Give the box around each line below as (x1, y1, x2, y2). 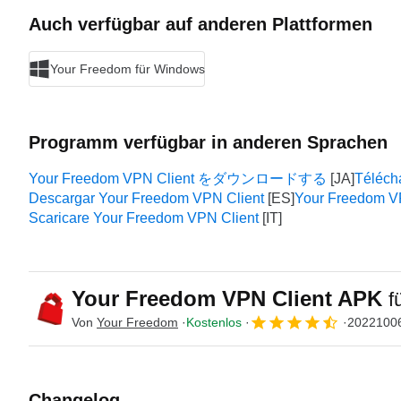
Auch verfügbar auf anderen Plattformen (29, 14, 372, 34)
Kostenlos (186, 314, 242, 329)
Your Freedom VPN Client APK (72, 286, 388, 311)
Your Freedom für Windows (50, 61, 205, 76)
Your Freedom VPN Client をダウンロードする (29, 171, 327, 186)
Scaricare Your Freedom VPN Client (29, 210, 259, 226)
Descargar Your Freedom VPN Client (29, 191, 264, 206)
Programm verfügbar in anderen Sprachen (29, 132, 388, 152)
